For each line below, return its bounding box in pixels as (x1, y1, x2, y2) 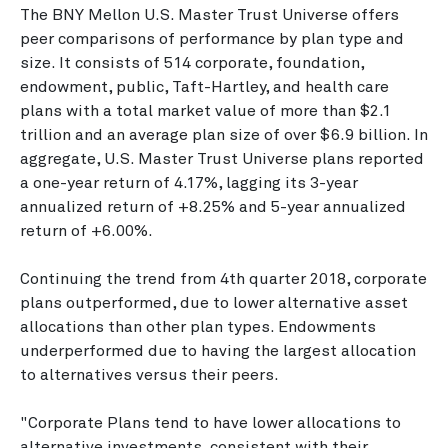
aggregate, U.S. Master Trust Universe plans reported (20, 151, 424, 167)
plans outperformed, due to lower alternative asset (20, 295, 408, 311)
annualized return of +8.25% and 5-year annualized (20, 199, 406, 215)
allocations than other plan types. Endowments (20, 319, 376, 335)
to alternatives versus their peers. (20, 367, 279, 383)
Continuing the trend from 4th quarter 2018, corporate (20, 271, 427, 287)
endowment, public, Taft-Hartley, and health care (20, 79, 389, 95)
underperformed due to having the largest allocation (20, 343, 416, 359)
